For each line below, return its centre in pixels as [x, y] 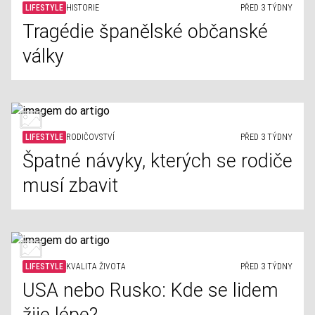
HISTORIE [83, 8]
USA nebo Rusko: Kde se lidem [150, 290]
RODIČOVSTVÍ [90, 137]
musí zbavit [70, 186]
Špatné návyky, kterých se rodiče [157, 161]
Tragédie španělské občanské [145, 32]
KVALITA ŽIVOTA [96, 266]
